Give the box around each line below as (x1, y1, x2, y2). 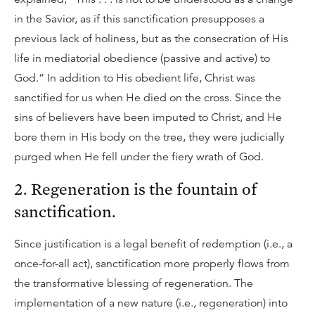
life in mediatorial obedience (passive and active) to (14, 51, 270, 65)
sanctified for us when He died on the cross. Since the (14, 91, 281, 105)
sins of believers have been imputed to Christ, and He (14, 110, 282, 124)
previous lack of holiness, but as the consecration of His (14, 32, 288, 46)
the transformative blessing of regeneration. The (14, 276, 253, 290)
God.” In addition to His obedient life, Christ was (14, 71, 255, 85)
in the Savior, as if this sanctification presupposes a (14, 12, 264, 26)
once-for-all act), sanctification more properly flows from (14, 257, 290, 271)
